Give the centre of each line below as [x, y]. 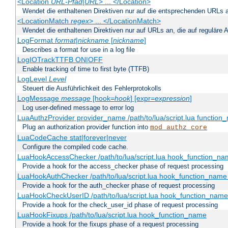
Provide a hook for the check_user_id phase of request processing [120, 205]
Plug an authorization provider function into [86, 127]
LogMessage [39, 98]
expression [172, 98]
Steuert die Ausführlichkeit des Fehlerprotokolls [92, 89]
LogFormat [36, 40]
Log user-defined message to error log [78, 108]
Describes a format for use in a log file [79, 50]
